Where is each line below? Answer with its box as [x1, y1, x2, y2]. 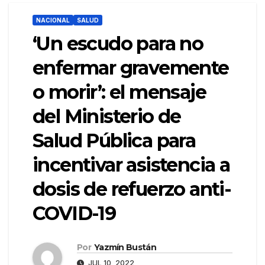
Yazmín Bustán [93, 242, 156, 253]
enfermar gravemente [33, 56, 229, 80]
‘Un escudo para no [33, 32, 203, 56]
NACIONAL [36, 17, 70, 24]
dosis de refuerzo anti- [33, 177, 231, 201]
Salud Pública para [33, 129, 196, 153]
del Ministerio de [33, 105, 181, 128]
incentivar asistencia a [33, 153, 230, 177]
